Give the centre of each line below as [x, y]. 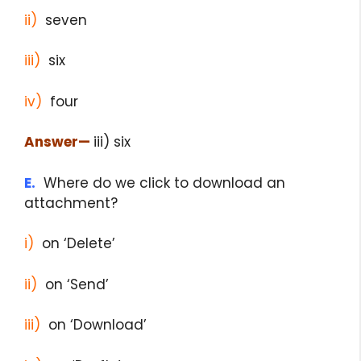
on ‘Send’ [73, 284]
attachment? [71, 203]
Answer [51, 142]
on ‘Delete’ [75, 244]
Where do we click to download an [160, 183]
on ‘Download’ [93, 325]
